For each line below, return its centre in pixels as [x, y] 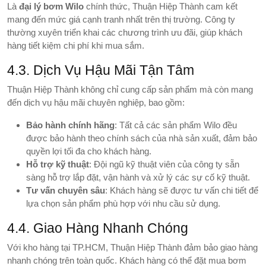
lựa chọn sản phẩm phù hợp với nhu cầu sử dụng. [123, 203]
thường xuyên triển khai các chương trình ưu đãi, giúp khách [125, 32]
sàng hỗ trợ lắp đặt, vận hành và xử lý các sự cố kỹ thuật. [138, 177]
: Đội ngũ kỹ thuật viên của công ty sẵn [164, 164]
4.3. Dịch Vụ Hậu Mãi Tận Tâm [101, 70]
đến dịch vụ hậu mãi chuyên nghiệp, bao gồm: [96, 102]
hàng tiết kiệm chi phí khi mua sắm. [76, 45]
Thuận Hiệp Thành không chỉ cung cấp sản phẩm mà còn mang [130, 89]
